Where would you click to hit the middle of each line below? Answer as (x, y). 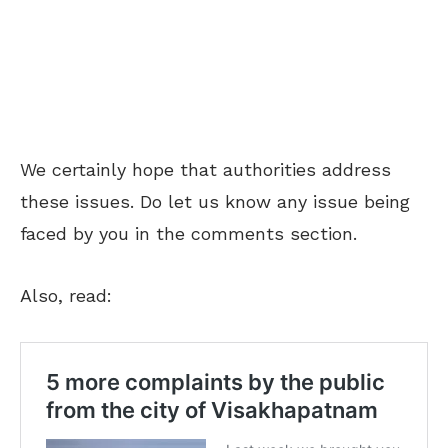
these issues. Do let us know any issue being (215, 201)
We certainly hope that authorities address (205, 169)
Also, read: (66, 295)
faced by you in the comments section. (188, 233)
